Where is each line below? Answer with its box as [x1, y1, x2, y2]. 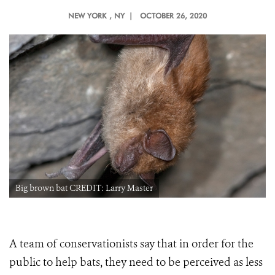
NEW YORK [68, 11, 106, 20]
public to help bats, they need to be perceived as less [9, 255, 263, 270]
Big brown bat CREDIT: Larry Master [15, 182, 153, 195]
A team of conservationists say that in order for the [9, 236, 254, 252]
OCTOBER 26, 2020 [140, 11, 207, 20]
